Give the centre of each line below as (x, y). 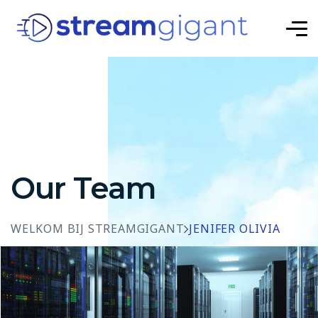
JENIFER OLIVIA (235, 229)
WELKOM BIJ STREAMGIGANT (98, 229)
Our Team (83, 188)
